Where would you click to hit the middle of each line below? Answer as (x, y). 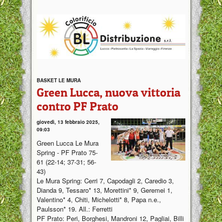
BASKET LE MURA (59, 81)
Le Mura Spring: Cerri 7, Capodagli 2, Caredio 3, (105, 181)
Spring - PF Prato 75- (67, 153)
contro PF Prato (78, 107)
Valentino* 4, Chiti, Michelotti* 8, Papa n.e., (99, 200)
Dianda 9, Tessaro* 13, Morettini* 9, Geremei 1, (105, 190)
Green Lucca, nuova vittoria (109, 93)
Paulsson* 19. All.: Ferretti (75, 209)
